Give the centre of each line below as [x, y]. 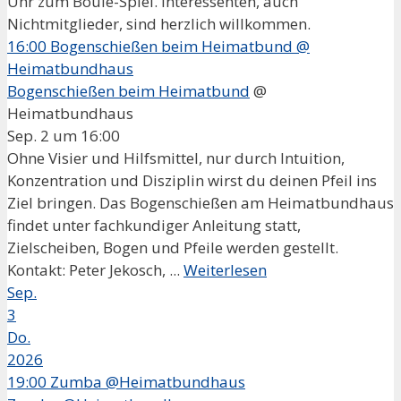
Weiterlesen [225, 269]
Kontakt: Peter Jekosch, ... [95, 269]
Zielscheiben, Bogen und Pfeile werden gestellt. [173, 247]
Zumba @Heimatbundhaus [148, 381]
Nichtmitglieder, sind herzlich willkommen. [162, 23]
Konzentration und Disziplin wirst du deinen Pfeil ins [192, 180]
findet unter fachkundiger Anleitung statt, [154, 225]
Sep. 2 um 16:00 [64, 135]
